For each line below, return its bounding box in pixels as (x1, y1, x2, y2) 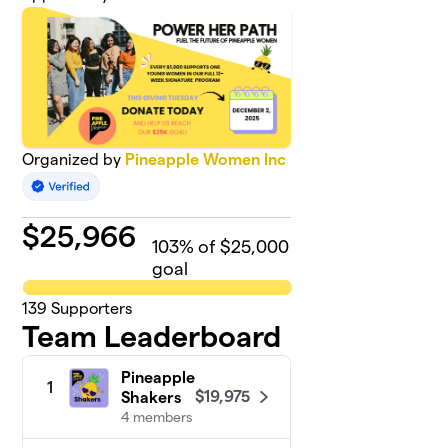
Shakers (121, 389, 182, 407)
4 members (121, 409, 193, 426)
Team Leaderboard (22, 320, 282, 354)
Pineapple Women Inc (125, 151, 287, 169)
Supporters (47, 300, 133, 318)
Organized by (22, 151, 126, 169)
